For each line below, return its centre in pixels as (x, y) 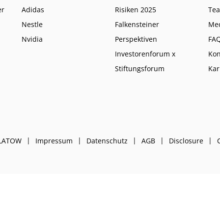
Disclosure (186, 141)
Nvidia (32, 39)
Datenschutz (107, 141)
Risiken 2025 (136, 10)
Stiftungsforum (140, 69)
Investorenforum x (145, 54)
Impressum (54, 141)
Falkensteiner (137, 25)
